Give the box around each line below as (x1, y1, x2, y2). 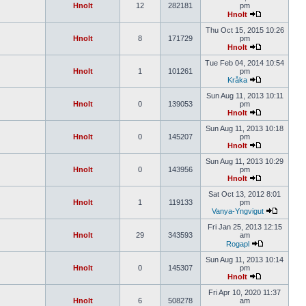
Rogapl (225, 240, 249, 248)
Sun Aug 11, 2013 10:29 (206, 157, 283, 165)
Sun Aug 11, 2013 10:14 (206, 255, 283, 264)
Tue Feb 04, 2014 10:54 (205, 59, 284, 67)
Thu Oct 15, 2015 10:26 (205, 26, 284, 34)
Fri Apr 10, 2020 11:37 (208, 288, 281, 296)
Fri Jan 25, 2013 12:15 (207, 223, 282, 231)
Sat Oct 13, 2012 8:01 (208, 190, 281, 198)
